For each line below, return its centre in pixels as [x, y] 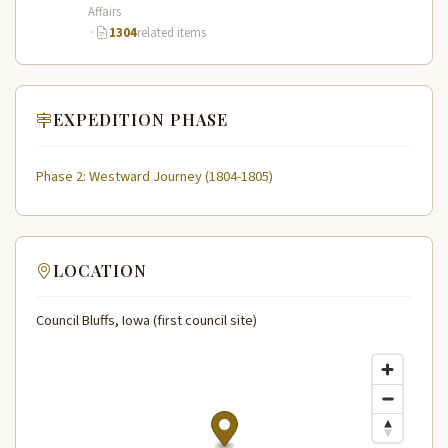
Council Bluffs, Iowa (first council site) [146, 321]
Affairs [104, 12]
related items [171, 33]
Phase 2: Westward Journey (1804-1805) [154, 176]
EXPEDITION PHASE [140, 120]
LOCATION [100, 271]
